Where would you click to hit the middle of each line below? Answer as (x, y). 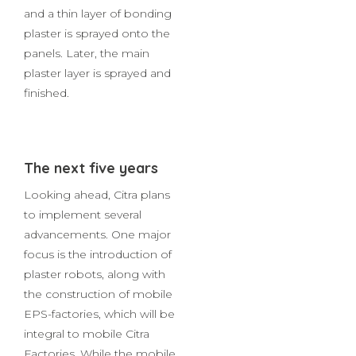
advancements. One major (97, 277)
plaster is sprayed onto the (97, 76)
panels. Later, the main (87, 96)
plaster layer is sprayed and (97, 116)
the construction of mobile (98, 337)
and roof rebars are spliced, (99, 36)
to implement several (83, 257)
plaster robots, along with (95, 317)
